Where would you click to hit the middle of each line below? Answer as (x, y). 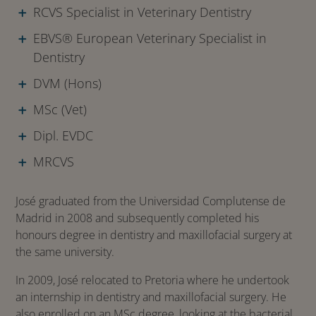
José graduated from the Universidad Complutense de (151, 201)
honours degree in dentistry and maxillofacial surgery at (154, 235)
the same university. (65, 252)
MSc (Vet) (60, 109)
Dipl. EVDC (63, 135)
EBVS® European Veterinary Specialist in (150, 38)
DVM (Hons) (68, 83)
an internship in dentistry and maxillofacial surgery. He (151, 297)
